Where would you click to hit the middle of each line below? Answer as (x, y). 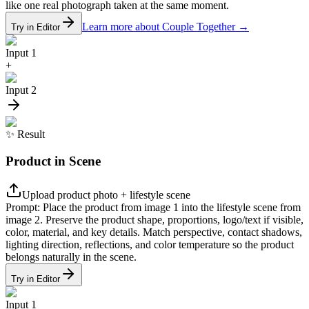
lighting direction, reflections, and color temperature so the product (150, 244)
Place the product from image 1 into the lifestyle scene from (172, 207)
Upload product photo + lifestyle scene (106, 195)
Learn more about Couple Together (159, 27)
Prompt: (23, 207)
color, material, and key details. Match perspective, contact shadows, (154, 232)
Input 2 (21, 90)
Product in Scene (53, 161)
